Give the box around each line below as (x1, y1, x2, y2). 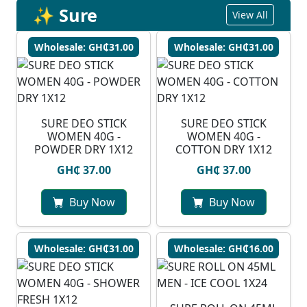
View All (232, 8, 268, 22)
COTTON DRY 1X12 (175, 142, 272, 158)
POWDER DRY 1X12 (34, 142, 133, 158)
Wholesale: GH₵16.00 (173, 242, 273, 256)
